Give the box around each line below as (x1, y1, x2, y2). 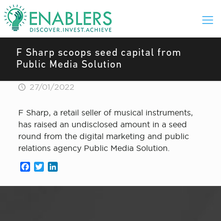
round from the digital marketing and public (18, 132, 189, 141)
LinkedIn (57, 162, 91, 171)
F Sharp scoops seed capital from (16, 48, 182, 58)
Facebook (30, 162, 69, 171)
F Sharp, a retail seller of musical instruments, (18, 108, 193, 117)
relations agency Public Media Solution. (18, 144, 170, 152)
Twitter (43, 162, 71, 171)
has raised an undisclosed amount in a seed (18, 120, 187, 129)
